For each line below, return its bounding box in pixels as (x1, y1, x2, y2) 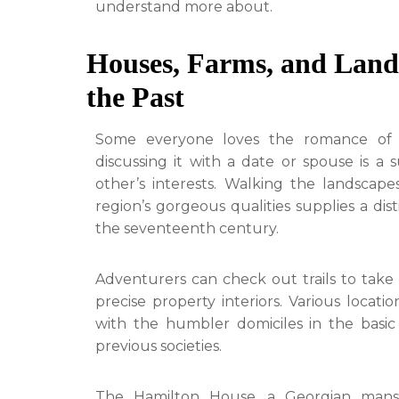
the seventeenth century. (95, 220, 279, 237)
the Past (86, 81, 184, 113)
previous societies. (95, 338, 222, 354)
